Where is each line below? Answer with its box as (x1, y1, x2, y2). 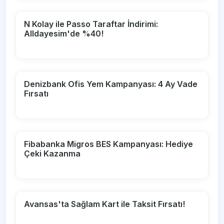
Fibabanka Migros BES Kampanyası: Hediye (24, 139, 193, 149)
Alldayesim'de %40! (24, 28, 104, 39)
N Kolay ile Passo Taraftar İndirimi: (24, 19, 158, 29)
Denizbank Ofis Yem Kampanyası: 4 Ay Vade (24, 79, 198, 89)
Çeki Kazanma (24, 148, 81, 159)
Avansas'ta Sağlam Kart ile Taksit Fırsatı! (24, 199, 185, 209)
